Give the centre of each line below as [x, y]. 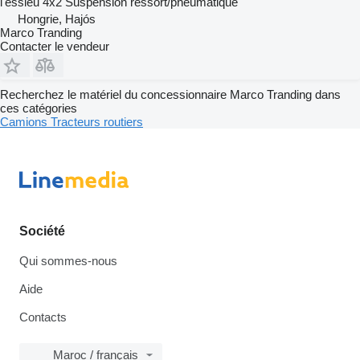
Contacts [43, 317]
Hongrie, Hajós [57, 18]
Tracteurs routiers [97, 121]
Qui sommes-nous [68, 261]
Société [42, 231]
